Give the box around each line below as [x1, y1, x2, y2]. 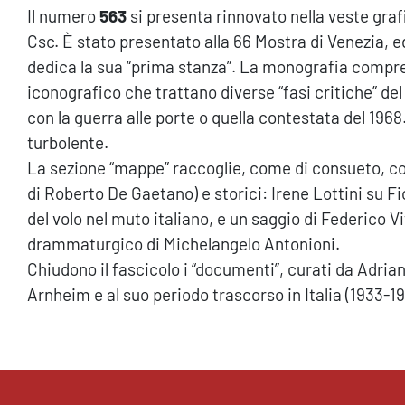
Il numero [27, 5, 96, 26]
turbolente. [27, 132, 108, 153]
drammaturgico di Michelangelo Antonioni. [27, 233, 340, 254]
